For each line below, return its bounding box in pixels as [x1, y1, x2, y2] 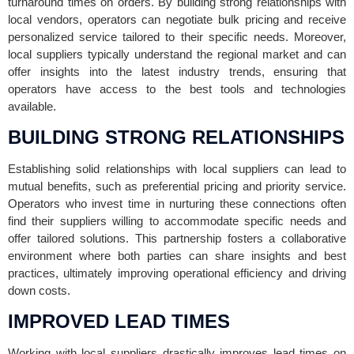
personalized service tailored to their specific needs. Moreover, [8, 29, 346, 43]
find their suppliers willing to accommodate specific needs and [8, 213, 346, 228]
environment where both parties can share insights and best [8, 248, 346, 262]
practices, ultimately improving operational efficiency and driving [8, 265, 346, 280]
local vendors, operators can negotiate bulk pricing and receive [8, 12, 346, 26]
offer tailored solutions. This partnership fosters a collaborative [8, 231, 346, 245]
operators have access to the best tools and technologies [8, 81, 346, 96]
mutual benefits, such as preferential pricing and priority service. [8, 179, 346, 193]
